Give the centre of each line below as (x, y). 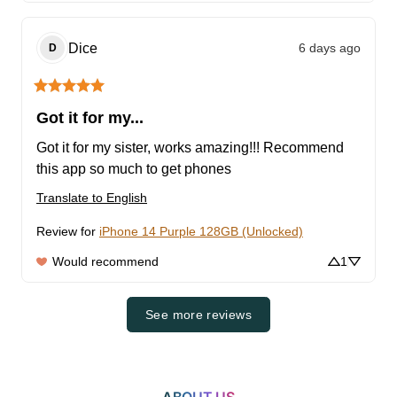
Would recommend (105, 262)
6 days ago (330, 47)
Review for (66, 232)
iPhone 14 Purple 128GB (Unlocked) (201, 232)
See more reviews (198, 315)
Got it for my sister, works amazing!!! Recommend (190, 148)
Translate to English (92, 198)
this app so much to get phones (134, 169)
